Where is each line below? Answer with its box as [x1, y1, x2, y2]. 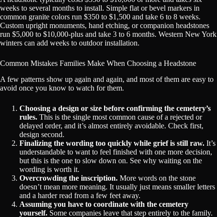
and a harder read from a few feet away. [19, 191, 140, 200]
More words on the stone [118, 173, 196, 182]
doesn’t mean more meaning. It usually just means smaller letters [19, 182, 215, 191]
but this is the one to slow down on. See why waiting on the [19, 156, 202, 165]
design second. [19, 130, 64, 139]
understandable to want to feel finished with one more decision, [19, 147, 212, 156]
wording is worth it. [19, 165, 79, 173]
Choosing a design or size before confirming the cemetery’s [19, 104, 211, 112]
